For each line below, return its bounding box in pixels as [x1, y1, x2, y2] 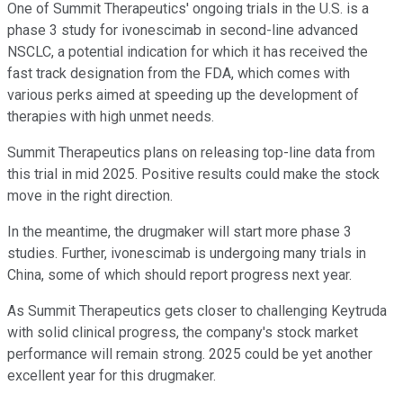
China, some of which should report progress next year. [7, 265, 352, 283]
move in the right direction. [7, 186, 173, 204]
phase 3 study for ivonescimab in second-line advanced [7, 21, 358, 39]
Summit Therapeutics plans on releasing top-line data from [7, 143, 375, 161]
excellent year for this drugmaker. [7, 366, 216, 384]
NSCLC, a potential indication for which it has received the [7, 42, 368, 60]
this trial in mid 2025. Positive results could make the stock [7, 165, 380, 183]
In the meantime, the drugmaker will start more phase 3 [7, 222, 352, 240]
